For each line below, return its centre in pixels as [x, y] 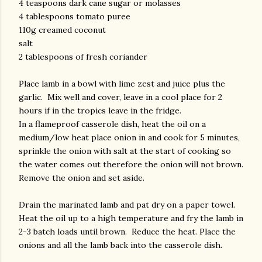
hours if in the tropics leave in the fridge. [100, 111]
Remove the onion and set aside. [82, 178]
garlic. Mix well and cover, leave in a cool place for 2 [120, 97]
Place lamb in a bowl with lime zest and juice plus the [122, 84]
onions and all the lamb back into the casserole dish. [120, 245]
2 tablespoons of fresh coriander [83, 57]
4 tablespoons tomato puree [75, 16]
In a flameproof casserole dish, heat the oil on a [112, 124]
